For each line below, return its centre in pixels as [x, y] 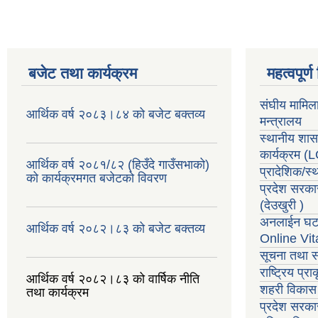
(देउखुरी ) [282, 205]
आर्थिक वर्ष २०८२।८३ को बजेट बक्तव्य [116, 228]
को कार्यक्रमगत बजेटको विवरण [97, 178]
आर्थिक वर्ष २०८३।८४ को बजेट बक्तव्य [116, 114]
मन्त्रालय [281, 121]
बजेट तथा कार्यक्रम [83, 73]
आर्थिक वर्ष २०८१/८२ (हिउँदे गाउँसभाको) [118, 164]
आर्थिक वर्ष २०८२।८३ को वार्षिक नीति [113, 279]
